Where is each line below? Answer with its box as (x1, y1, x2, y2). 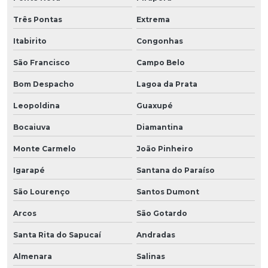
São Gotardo (136, 208, 187, 218)
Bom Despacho (13, 79, 74, 89)
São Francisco (13, 57, 70, 67)
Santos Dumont (136, 187, 199, 196)
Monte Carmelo (13, 144, 76, 153)
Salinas (136, 251, 165, 261)
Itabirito (13, 36, 47, 45)
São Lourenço (13, 187, 70, 196)
